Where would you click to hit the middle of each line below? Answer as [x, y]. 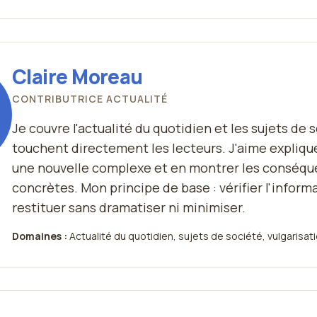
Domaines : [40, 236]
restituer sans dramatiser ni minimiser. [129, 208]
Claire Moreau [77, 77]
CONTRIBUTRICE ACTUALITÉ [90, 99]
